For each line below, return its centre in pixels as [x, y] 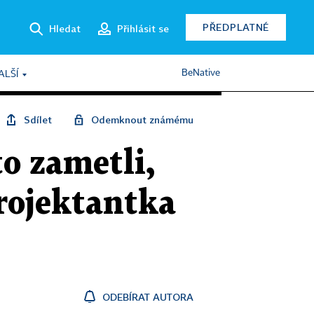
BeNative [201, 73]
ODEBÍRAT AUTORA [148, 297]
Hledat [65, 28]
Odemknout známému [142, 120]
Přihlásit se [143, 28]
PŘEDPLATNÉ [236, 27]
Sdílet [38, 120]
